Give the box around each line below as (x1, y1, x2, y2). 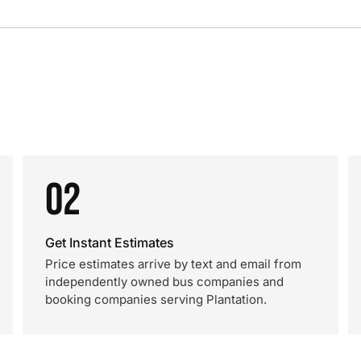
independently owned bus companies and (45, 274, 284, 289)
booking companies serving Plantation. (45, 292, 267, 307)
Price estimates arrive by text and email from (45, 256, 301, 272)
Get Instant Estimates (45, 234, 174, 251)
